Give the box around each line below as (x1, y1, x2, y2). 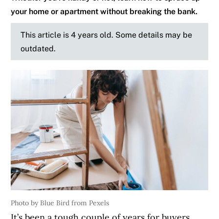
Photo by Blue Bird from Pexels (11, 198, 109, 208)
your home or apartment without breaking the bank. (11, 6, 198, 17)
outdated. (21, 44, 56, 54)
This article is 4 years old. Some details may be (21, 30, 193, 40)
